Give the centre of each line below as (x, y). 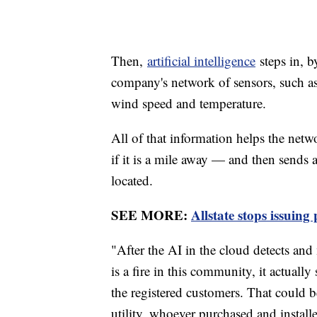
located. (132, 180)
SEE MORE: (151, 215)
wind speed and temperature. (189, 103)
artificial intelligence (201, 61)
